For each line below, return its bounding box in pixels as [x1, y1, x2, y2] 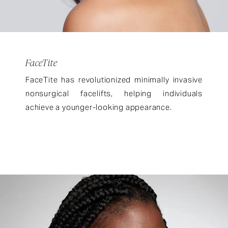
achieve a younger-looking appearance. [25, 102, 172, 112]
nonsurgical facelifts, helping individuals [25, 88, 203, 98]
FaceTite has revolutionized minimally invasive [25, 74, 203, 84]
